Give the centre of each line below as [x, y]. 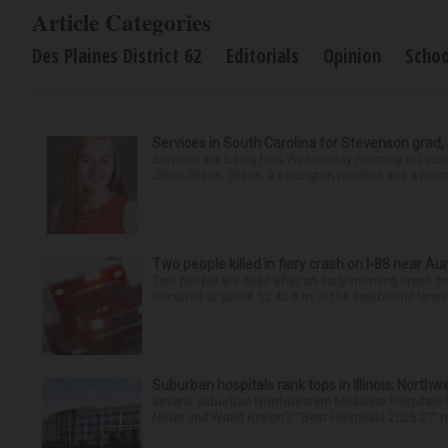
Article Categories [121, 22]
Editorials [262, 56]
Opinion [352, 56]
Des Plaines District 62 [117, 56]
